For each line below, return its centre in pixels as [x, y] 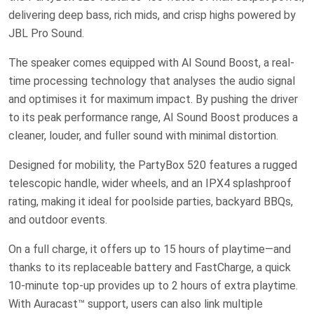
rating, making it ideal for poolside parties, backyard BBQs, [151, 201]
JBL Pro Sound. [46, 33]
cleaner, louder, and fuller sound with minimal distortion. [143, 135]
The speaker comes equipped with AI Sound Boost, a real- [151, 62]
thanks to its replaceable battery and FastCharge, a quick [150, 267]
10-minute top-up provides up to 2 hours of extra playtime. [153, 285]
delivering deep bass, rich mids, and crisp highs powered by [152, 15]
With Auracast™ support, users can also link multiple [136, 303]
